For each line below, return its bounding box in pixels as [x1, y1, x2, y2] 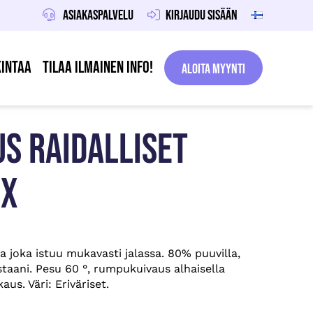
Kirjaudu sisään [166, 7, 238, 24]
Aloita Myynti [182, 61, 245, 78]
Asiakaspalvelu [61, 7, 133, 24]
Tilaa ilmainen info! [43, 57, 153, 78]
